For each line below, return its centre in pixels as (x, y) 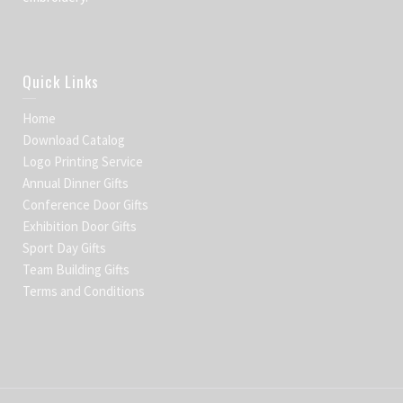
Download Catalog (74, 139)
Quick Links (61, 81)
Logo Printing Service (83, 161)
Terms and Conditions (84, 291)
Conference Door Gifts (85, 204)
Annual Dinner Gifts (76, 183)
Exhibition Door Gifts (80, 226)
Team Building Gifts (76, 269)
